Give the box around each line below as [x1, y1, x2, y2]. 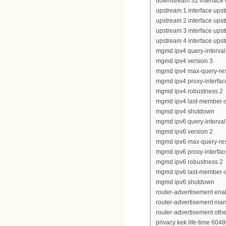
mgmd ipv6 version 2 [156, 128, 213, 135]
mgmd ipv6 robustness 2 [156, 158, 223, 165]
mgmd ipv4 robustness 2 [156, 87, 223, 95]
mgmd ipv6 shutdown [156, 178, 214, 186]
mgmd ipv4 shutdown [156, 107, 214, 115]
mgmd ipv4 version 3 [156, 57, 213, 65]
